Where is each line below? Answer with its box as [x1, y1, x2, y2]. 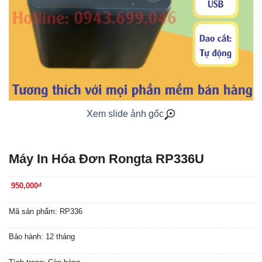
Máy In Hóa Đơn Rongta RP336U [9, 151, 204, 166]
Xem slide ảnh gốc [87, 109, 164, 119]
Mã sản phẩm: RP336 [9, 206, 82, 216]
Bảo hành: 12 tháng [9, 232, 75, 242]
